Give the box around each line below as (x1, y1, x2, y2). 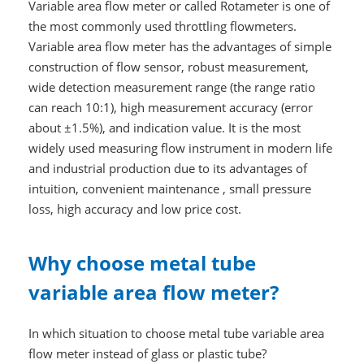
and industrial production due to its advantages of (28, 160, 307, 177)
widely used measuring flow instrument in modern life (28, 140, 332, 157)
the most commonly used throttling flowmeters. (28, 18, 297, 35)
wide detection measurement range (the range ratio (28, 79, 315, 96)
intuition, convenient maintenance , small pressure (28, 180, 311, 197)
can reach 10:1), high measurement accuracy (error (28, 99, 313, 116)
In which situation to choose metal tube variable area (28, 325, 324, 342)
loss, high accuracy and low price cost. (28, 201, 241, 218)
